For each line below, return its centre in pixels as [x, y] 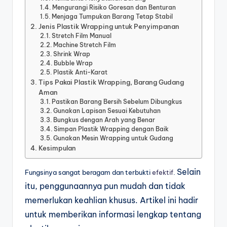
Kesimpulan [57, 148]
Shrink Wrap [72, 54]
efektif [163, 173]
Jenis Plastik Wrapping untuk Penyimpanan [109, 26]
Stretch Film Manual [82, 35]
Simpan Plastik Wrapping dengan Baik [111, 129]
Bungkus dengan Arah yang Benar [104, 120]
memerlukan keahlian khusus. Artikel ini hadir [111, 200]
